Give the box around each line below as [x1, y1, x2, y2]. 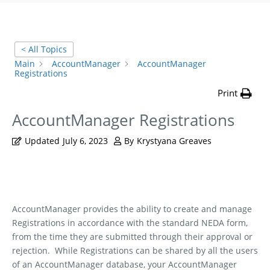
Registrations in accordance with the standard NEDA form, [12, 217, 248, 229]
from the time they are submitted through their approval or [12, 231, 253, 243]
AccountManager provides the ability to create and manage [12, 203, 252, 215]
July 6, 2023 [63, 135, 108, 147]
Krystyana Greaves [137, 135, 212, 147]
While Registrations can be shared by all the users [55, 245, 258, 257]
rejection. [12, 245, 50, 257]
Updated [25, 135, 60, 147]
